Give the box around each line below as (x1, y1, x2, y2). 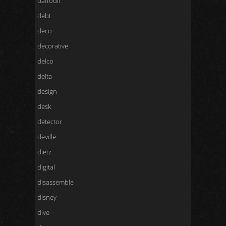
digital (37, 162, 55, 172)
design (37, 87, 57, 96)
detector (37, 117, 62, 126)
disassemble (37, 178, 74, 187)
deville (37, 132, 56, 141)
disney (37, 193, 56, 202)
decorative (37, 41, 68, 50)
